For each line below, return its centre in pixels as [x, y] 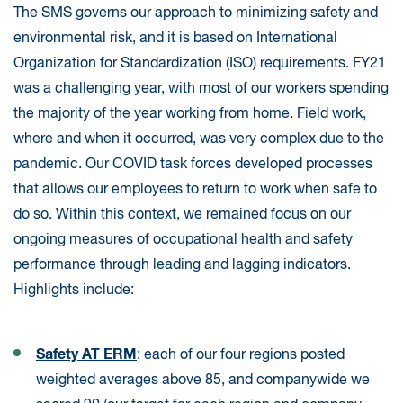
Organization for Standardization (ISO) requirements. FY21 [200, 64]
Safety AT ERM [86, 355]
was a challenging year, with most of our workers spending [201, 90]
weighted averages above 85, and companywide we [203, 381]
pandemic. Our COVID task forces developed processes [193, 165]
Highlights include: [74, 291]
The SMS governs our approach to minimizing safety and [196, 14]
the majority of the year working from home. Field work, [190, 115]
